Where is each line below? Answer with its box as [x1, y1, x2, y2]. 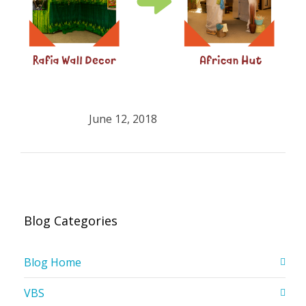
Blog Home [24, 255, 81, 270]
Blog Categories [24, 212, 117, 229]
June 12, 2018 [89, 111, 157, 127]
